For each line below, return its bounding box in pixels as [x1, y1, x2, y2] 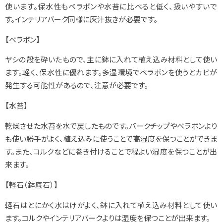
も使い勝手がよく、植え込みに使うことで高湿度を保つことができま [5, 133, 217, 144]
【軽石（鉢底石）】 [5, 179, 58, 190]
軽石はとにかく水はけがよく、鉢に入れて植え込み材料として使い [5, 200, 217, 211]
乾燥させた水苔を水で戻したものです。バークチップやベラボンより [5, 120, 217, 131]
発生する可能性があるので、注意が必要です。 [5, 80, 148, 91]
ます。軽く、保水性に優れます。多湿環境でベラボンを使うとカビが [5, 67, 217, 78]
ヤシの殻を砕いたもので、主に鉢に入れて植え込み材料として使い [5, 54, 217, 65]
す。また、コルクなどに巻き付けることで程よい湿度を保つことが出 [5, 146, 217, 157]
